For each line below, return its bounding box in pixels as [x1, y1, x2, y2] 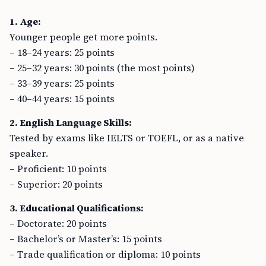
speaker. [9, 147, 48, 160]
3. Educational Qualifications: [9, 201, 144, 214]
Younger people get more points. [9, 30, 157, 43]
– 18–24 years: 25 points [9, 46, 115, 59]
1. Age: [9, 15, 41, 28]
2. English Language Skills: [9, 116, 132, 129]
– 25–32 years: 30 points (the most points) [9, 61, 195, 74]
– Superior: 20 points [9, 178, 103, 191]
